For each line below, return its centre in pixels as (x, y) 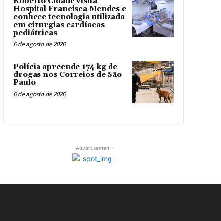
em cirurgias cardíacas (59, 25)
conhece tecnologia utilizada (69, 17)
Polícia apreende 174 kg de (65, 67)
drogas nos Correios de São (67, 75)
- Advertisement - (93, 148)
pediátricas (35, 33)
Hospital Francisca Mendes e (70, 9)
